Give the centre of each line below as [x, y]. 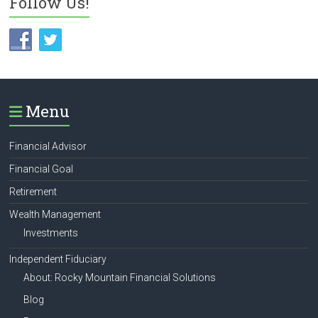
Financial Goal [42, 169]
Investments [51, 233]
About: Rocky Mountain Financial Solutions [120, 278]
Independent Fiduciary [58, 259]
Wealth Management [55, 215]
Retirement [33, 192]
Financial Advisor [48, 147]
